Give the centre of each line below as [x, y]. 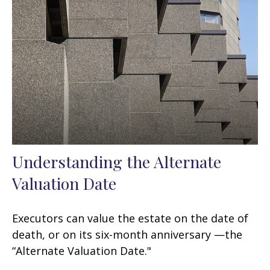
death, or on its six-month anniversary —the [127, 234]
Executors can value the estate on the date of [130, 218]
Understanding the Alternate [117, 161]
